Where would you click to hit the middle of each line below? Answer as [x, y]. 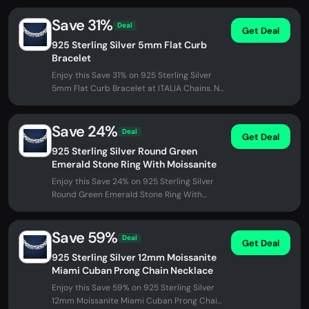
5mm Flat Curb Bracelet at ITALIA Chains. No [138, 88]
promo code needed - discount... [116, 101]
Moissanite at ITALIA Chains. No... [114, 208]
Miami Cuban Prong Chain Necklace [132, 270]
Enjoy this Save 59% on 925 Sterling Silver [133, 288]
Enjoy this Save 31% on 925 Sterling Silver [132, 75]
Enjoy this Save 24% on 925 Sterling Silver [133, 181]
